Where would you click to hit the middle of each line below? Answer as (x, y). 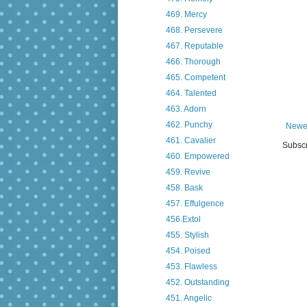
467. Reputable (194, 46)
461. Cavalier (191, 141)
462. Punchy (189, 125)
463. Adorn (186, 109)
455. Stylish (187, 235)
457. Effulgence (195, 204)
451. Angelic (188, 298)
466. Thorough (193, 62)
